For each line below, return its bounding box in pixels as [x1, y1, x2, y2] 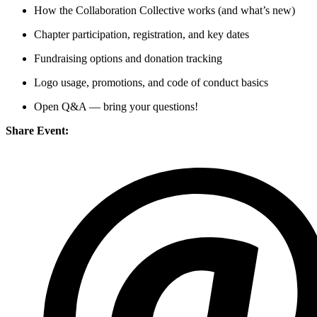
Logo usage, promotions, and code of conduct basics [34, 76, 268, 89]
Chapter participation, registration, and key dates [34, 28, 249, 41]
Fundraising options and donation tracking [34, 52, 222, 65]
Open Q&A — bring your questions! [34, 100, 198, 113]
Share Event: [6, 125, 69, 137]
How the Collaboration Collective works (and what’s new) [34, 4, 295, 17]
